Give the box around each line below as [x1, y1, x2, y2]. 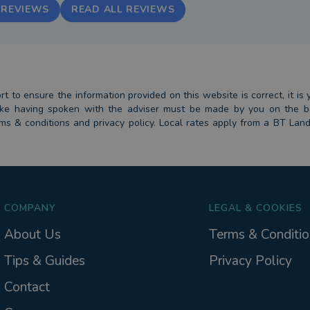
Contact [3, 278, 50, 297]
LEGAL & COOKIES [209, 201, 302, 215]
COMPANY [3, 201, 56, 215]
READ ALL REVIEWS [71, 3, 175, 16]
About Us [3, 226, 61, 244]
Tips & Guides [3, 252, 85, 271]
